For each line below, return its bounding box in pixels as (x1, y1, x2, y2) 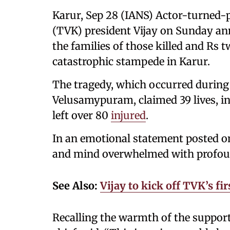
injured (111, 109, 146, 122)
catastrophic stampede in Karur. (52, 55, 210, 68)
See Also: (52, 179, 100, 192)
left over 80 (52, 109, 111, 122)
